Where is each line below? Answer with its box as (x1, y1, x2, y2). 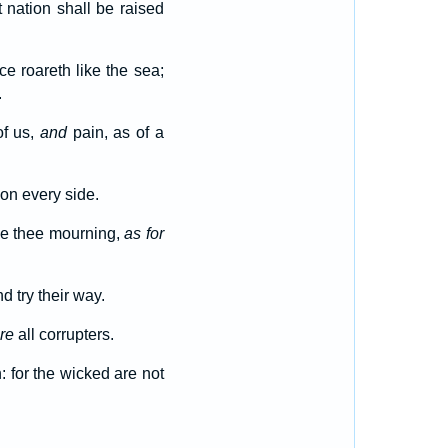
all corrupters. (13, 326, 114, 343)
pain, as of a (66, 124, 164, 141)
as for (124, 225, 164, 242)
